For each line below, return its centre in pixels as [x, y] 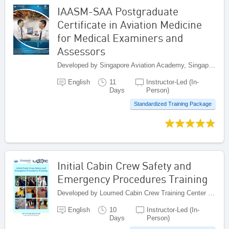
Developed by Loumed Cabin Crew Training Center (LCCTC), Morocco [211, 193]
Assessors [81, 51]
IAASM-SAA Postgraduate [118, 11]
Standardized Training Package [173, 104]
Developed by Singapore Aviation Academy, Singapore [212, 65]
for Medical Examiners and [120, 38]
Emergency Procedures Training [132, 179]
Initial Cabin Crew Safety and [124, 166]
